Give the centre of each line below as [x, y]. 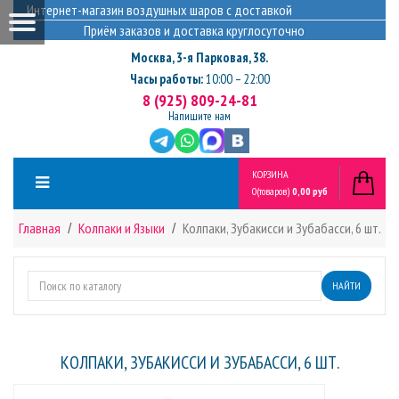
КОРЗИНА [270, 174]
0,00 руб [310, 191]
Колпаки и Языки [121, 228]
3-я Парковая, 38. [222, 57]
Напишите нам [199, 116]
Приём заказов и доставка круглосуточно [199, 30]
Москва [151, 57]
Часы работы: [166, 79]
